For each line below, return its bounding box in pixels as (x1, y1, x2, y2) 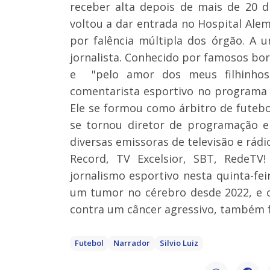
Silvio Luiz (159, 237, 198, 249)
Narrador (113, 237, 150, 249)
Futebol (74, 237, 104, 249)
